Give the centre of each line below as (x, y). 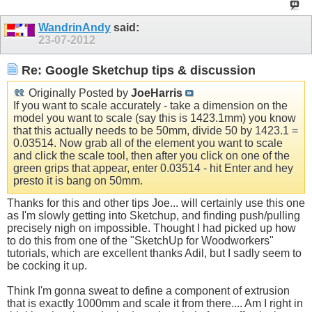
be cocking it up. (47, 266)
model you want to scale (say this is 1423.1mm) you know (155, 118)
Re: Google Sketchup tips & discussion (137, 71)
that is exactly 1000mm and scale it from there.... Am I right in (155, 304)
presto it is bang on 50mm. (78, 181)
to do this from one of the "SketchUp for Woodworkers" (140, 241)
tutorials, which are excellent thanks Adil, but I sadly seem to (154, 253)
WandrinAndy (75, 27)
